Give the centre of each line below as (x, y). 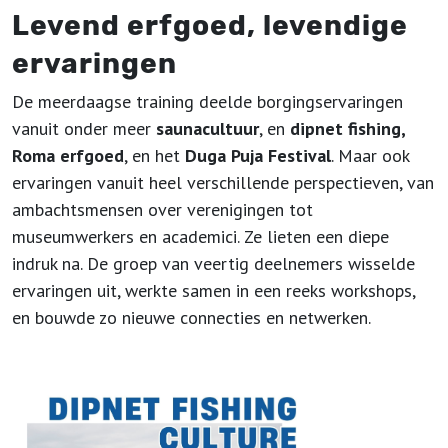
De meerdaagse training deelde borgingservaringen (207, 101)
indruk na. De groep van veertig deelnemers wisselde (213, 263)
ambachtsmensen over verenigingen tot (162, 209)
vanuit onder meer (84, 128)
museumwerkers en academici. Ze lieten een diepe (200, 236)
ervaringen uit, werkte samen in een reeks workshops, (213, 290)
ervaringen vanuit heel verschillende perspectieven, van (223, 182)
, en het (152, 155)
